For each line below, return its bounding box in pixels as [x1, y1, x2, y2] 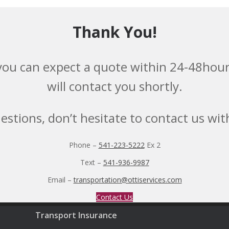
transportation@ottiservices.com [73, 175, 182, 185]
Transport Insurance [35, 210, 117, 221]
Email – [47, 175, 74, 185]
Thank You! [72, 21, 157, 43]
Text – [80, 157, 103, 168]
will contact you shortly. [47, 78, 182, 95]
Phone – [68, 140, 99, 150]
